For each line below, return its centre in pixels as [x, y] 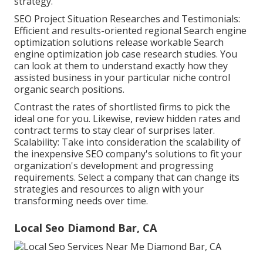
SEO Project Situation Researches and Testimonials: [127, 18]
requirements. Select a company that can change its [127, 177]
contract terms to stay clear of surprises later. [114, 130]
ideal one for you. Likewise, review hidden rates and [127, 118]
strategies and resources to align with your [109, 189]
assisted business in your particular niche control [122, 77]
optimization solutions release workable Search [119, 42]
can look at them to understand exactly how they [121, 65]
